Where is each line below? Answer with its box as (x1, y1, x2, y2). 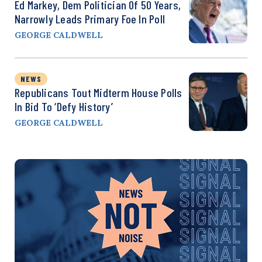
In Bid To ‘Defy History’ (15, 99, 113, 113)
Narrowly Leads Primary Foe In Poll (15, 11, 166, 26)
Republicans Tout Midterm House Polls (15, 85, 182, 99)
